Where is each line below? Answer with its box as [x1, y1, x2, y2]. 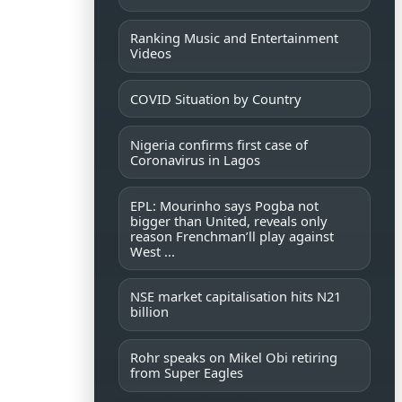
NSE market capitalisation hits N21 [130, 287, 342, 306]
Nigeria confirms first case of [130, 135, 309, 153]
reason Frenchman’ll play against [130, 226, 335, 245]
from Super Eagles [130, 363, 244, 382]
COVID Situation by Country [130, 89, 302, 108]
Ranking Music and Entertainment [130, 29, 339, 48]
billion [130, 302, 170, 321]
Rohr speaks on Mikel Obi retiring [130, 348, 338, 367]
